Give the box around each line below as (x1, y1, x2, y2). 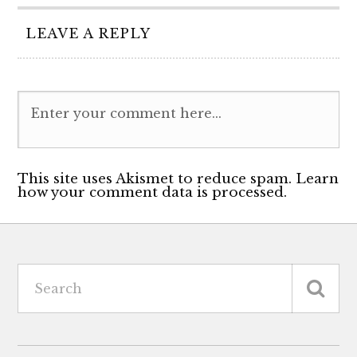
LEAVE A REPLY (25, 25, 151, 41)
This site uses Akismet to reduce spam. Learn (18, 171, 339, 187)
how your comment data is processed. (18, 184, 288, 201)
